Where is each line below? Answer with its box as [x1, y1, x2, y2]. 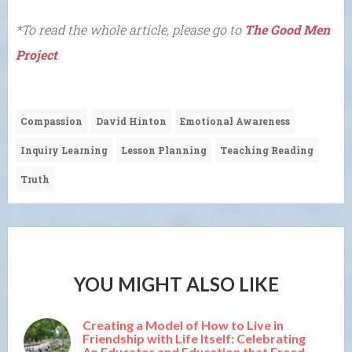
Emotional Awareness [180, 114, 290, 127]
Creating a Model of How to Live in [82, 317, 284, 332]
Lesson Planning [121, 143, 207, 156]
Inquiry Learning [20, 143, 108, 156]
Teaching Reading [220, 143, 313, 156]
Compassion [20, 114, 82, 127]
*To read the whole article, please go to [16, 20, 241, 38]
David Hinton [96, 114, 167, 127]
